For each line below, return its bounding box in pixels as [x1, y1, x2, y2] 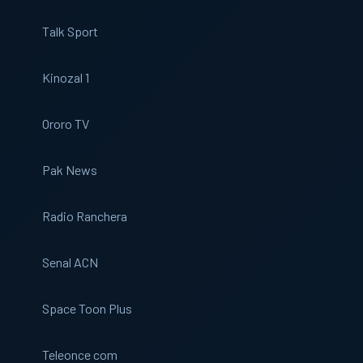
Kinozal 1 [42, 70, 89, 85]
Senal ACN [42, 254, 98, 270]
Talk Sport [42, 23, 98, 39]
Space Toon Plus [42, 301, 132, 316]
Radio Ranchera [42, 208, 127, 224]
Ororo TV [42, 116, 89, 131]
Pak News [42, 162, 97, 177]
